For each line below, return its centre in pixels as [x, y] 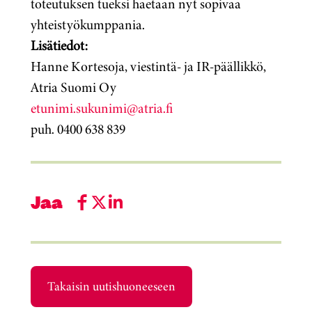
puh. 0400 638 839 [78, 129]
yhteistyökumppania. [88, 25]
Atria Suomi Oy [73, 87]
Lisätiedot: [59, 46]
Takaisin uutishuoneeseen [111, 286]
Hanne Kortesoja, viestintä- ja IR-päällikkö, [148, 67]
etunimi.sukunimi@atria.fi [102, 108]
